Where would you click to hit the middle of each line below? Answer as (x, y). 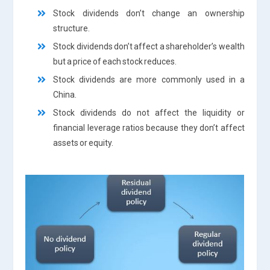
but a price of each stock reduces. (115, 61)
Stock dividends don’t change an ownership (149, 13)
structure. (72, 28)
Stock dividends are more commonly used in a (149, 79)
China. (65, 94)
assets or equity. (83, 143)
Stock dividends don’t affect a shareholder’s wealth (149, 46)
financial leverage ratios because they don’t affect (149, 127)
